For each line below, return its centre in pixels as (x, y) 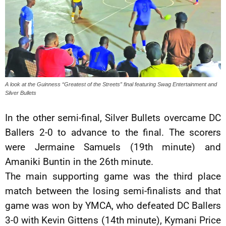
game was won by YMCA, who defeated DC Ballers (113, 206)
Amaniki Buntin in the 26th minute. (79, 162)
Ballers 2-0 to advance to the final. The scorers (113, 133)
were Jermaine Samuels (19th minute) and (113, 147)
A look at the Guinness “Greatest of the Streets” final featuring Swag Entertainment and (111, 84)
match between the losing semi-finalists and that (113, 191)
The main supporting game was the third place (113, 177)
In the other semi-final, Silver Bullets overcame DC (113, 118)
